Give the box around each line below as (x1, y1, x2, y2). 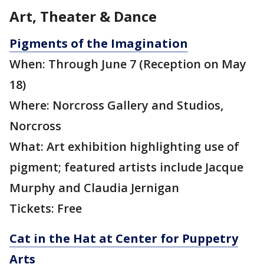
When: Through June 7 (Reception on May (9, 56, 246, 72)
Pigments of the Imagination (9, 35, 188, 52)
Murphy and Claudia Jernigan (9, 180, 179, 196)
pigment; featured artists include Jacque (9, 159, 243, 176)
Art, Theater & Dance (9, 6, 157, 27)
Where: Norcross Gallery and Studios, (9, 97, 223, 114)
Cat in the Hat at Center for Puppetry (9, 230, 238, 247)
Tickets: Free (9, 200, 82, 217)
